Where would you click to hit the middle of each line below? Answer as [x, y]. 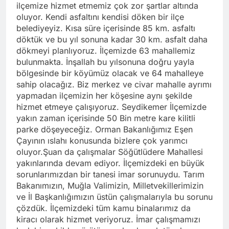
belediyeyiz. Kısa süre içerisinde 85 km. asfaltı [106, 28]
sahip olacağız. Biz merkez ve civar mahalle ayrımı [114, 84]
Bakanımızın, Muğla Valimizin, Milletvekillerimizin [110, 185]
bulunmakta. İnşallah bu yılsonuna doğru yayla [105, 62]
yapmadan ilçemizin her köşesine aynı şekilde [104, 95]
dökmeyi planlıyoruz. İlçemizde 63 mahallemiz [106, 50]
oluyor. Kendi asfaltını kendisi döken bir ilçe [100, 17]
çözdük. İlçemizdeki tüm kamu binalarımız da [104, 208]
